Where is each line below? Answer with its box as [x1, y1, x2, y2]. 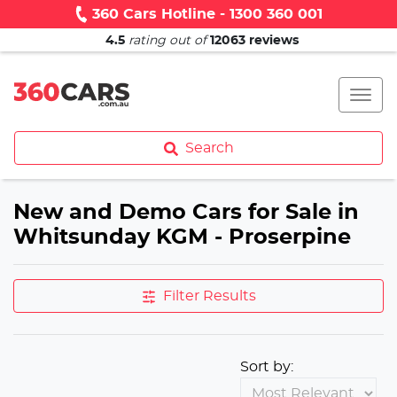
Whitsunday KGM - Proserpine [13, 227, 351, 248]
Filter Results [162, 289, 256, 303]
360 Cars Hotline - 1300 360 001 [92, 7, 323, 21]
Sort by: [240, 360, 293, 374]
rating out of [128, 35, 206, 47]
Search [184, 141, 234, 155]
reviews [245, 35, 299, 47]
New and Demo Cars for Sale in [13, 202, 359, 223]
